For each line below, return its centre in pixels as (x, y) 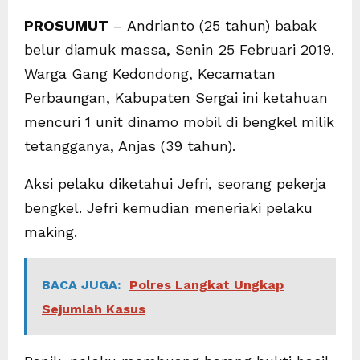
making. (51, 231)
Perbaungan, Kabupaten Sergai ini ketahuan (176, 97)
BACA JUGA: (82, 284)
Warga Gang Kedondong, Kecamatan (150, 73)
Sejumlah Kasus (94, 309)
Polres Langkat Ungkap (207, 284)
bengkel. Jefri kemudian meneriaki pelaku (168, 207)
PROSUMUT (66, 25)
